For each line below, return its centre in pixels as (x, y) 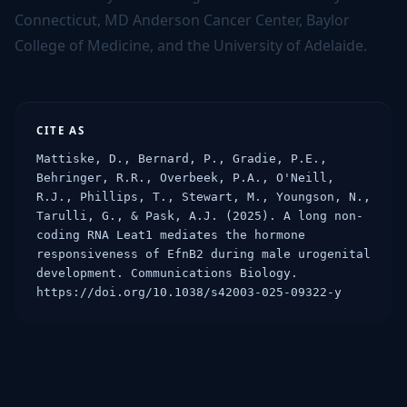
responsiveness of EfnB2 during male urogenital (203, 254)
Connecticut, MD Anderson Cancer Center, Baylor (182, 20)
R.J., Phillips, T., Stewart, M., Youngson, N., (203, 197)
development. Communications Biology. (167, 273)
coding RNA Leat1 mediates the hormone (171, 235)
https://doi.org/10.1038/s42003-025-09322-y (189, 292)
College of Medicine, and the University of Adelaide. (191, 45)
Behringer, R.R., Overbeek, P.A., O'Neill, (185, 178)
